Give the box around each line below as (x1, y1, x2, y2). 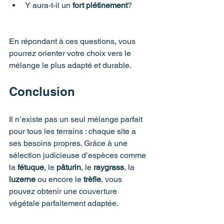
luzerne (9, 174, 35, 184)
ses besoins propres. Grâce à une (9, 138, 129, 148)
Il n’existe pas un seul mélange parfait (9, 114, 144, 124)
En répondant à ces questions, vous (9, 36, 137, 46)
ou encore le (35, 174, 83, 184)
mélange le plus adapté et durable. (9, 60, 131, 70)
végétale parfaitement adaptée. (9, 198, 118, 208)
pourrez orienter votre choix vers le (9, 48, 133, 58)
